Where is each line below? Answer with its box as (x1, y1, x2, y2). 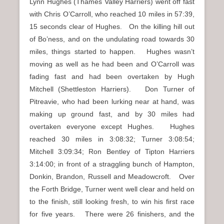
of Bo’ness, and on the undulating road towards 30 (29, 34, 194, 43)
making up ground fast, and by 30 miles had (29, 109, 194, 118)
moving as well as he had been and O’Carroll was (29, 59, 194, 68)
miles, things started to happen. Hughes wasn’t (29, 47, 194, 55)
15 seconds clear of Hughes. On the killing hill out (29, 22, 194, 30)
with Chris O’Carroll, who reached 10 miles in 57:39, (29, 9, 194, 18)
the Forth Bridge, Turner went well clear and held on (29, 184, 194, 193)
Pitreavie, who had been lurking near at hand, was (29, 97, 194, 105)
